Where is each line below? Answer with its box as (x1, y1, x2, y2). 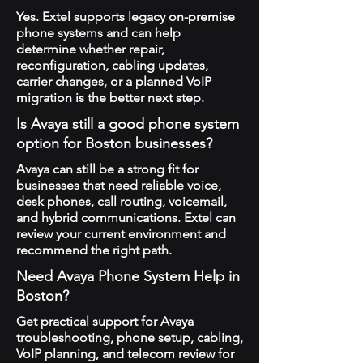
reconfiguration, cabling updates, (16, 58, 208, 73)
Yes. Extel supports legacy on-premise (16, 9, 235, 24)
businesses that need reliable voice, (16, 177, 221, 193)
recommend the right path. (16, 242, 172, 258)
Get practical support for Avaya (16, 314, 194, 329)
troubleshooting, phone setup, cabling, (16, 330, 243, 345)
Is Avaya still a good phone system (16, 115, 239, 133)
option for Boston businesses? (16, 135, 212, 152)
